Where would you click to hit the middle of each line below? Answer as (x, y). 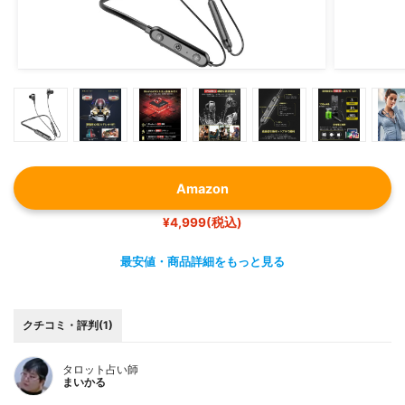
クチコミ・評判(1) (68, 325)
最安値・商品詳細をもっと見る (202, 262)
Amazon (202, 188)
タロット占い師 (100, 369)
